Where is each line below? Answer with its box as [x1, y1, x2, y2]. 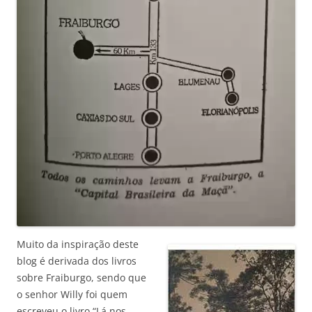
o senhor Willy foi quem [17, 288, 127, 302]
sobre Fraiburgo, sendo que [17, 271, 146, 285]
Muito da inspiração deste [17, 237, 139, 251]
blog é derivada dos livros [17, 254, 136, 268]
